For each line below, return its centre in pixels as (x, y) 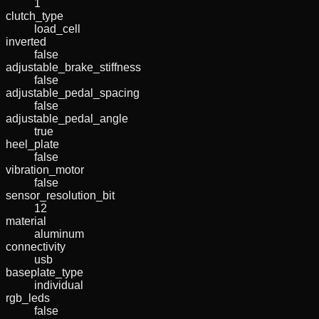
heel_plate (32, 144)
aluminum (59, 234)
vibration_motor (45, 169)
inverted (26, 41)
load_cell (57, 28)
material (26, 221)
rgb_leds (28, 298)
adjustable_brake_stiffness (73, 67)
